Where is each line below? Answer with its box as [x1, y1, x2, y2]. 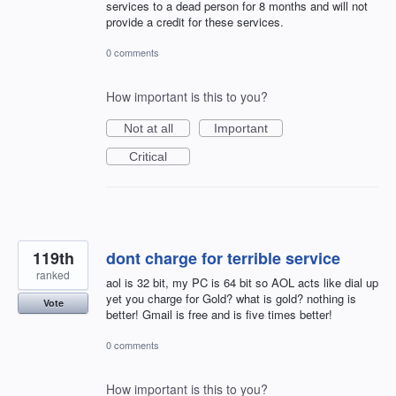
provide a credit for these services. [106, 12, 284, 30]
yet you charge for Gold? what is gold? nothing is [106, 289, 356, 307]
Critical [129, 148, 167, 164]
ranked [36, 266, 70, 282]
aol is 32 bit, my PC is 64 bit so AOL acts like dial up [106, 273, 378, 291]
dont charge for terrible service [106, 246, 340, 270]
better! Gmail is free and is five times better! [106, 305, 332, 323]
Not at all [123, 120, 173, 135]
